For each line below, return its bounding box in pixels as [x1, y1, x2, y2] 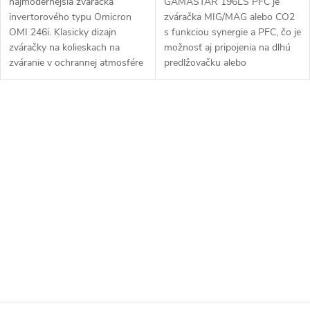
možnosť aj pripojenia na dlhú [163, 40, 291, 54]
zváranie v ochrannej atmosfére [9, 55, 143, 69]
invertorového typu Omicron [9, 10, 131, 24]
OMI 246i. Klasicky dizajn [9, 25, 116, 39]
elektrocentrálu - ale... [163, 71, 255, 84]
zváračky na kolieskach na [9, 40, 120, 54]
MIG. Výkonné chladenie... [9, 71, 119, 84]
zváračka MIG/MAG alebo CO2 [163, 10, 295, 24]
